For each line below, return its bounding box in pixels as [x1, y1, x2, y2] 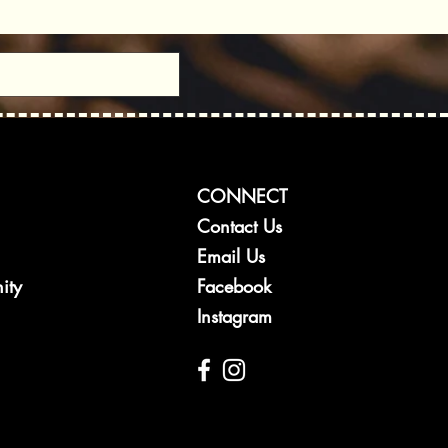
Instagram [196, 303, 272, 328]
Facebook [196, 273, 271, 298]
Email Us [196, 243, 265, 268]
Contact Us [196, 213, 282, 238]
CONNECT [196, 183, 287, 208]
